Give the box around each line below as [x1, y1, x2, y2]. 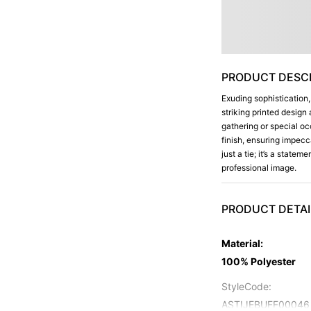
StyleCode [221, 280, 269, 292]
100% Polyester [221, 255, 296, 267]
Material [221, 237, 261, 249]
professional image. [221, 162, 297, 173]
